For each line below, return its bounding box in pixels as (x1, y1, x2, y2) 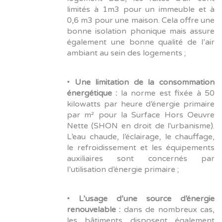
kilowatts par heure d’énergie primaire (67, 99, 215, 110)
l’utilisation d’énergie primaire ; (67, 165, 179, 175)
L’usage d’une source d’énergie (79, 194, 215, 204)
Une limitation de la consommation (74, 77, 215, 88)
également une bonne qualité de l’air (67, 37, 215, 48)
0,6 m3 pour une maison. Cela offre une (67, 15, 215, 26)
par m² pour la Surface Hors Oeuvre (67, 110, 215, 120)
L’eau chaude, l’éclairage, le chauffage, (67, 132, 215, 142)
